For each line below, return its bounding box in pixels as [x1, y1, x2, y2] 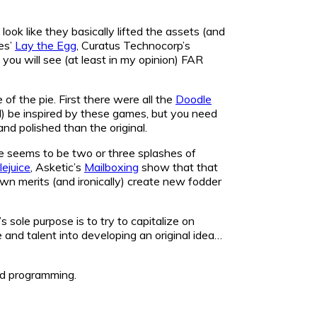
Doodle [175, 91, 212, 106]
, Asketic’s [30, 159, 84, 174]
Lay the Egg [15, 38, 76, 52]
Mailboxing [84, 159, 139, 174]
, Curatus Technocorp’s [76, 38, 190, 52]
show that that [139, 159, 218, 174]
